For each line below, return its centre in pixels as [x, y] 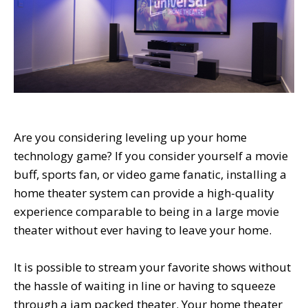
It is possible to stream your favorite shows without [152, 267]
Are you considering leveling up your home [130, 137]
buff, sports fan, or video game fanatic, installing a [150, 174]
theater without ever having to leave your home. [143, 230]
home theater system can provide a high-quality [144, 192]
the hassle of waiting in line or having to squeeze [145, 285]
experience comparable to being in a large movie [146, 211]
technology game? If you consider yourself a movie [151, 155]
